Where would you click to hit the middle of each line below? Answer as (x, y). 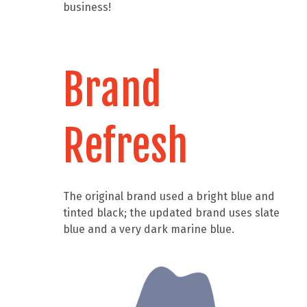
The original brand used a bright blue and (169, 196)
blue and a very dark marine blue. (150, 229)
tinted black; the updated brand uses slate (172, 213)
